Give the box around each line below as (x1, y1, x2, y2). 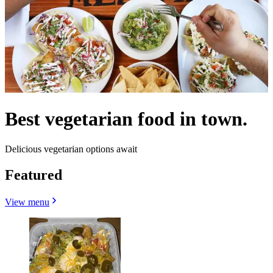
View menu (5, 196, 49, 207)
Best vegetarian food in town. (5, 108, 247, 130)
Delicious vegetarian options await (5, 143, 137, 154)
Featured (5, 166, 62, 183)
